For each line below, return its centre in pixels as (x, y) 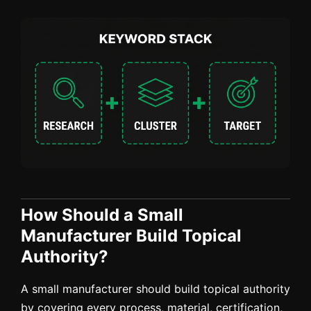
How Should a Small (102, 215)
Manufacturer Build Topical (131, 235)
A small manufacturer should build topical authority (155, 288)
